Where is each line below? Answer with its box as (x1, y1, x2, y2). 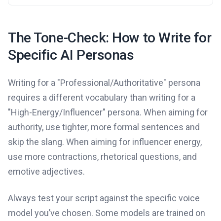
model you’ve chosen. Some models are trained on (8, 207, 205, 218)
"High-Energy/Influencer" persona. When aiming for (8, 107, 208, 117)
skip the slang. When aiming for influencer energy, (8, 136, 202, 147)
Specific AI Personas (8, 46, 134, 63)
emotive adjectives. (8, 166, 85, 177)
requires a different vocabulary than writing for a (8, 92, 195, 103)
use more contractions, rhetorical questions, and (8, 151, 197, 162)
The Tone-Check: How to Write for (8, 29, 212, 46)
